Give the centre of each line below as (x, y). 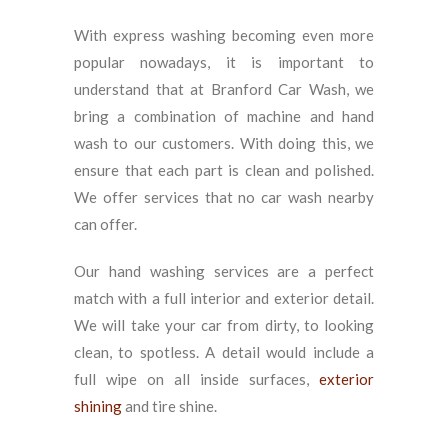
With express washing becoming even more (224, 35)
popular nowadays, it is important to (224, 62)
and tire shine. (169, 406)
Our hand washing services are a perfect (224, 271)
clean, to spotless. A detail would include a (224, 352)
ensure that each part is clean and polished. (224, 170)
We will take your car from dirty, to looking (224, 325)
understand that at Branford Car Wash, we (224, 89)
